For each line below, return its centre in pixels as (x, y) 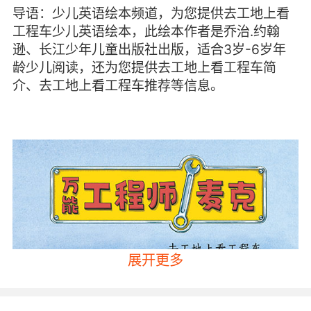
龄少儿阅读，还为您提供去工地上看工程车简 (144, 68)
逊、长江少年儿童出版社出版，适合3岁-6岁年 (149, 50)
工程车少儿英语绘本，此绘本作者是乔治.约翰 (146, 32)
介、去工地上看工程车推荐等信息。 (118, 86)
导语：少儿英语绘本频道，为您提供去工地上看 (151, 14)
